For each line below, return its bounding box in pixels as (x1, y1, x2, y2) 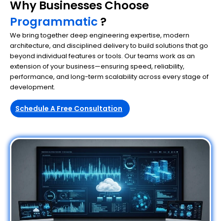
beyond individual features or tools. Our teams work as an (10, 51, 195, 61)
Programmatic (10, 13, 98, 30)
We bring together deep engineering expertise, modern (10, 30, 189, 40)
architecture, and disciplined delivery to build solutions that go (10, 40, 208, 50)
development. (10, 82, 55, 92)
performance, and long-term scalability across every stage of (10, 72, 209, 81)
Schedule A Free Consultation (15, 104, 122, 114)
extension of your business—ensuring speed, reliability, (10, 61, 184, 71)
